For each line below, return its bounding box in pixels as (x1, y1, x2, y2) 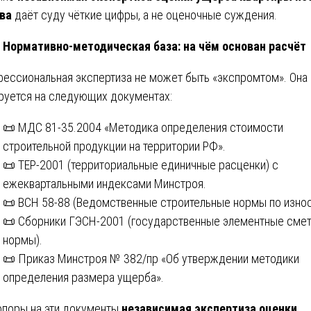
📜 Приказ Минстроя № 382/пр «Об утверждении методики (3, 251, 299, 266)
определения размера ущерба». (3, 269, 164, 285)
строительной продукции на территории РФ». (3, 138, 226, 153)
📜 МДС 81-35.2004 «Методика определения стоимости (3, 119, 283, 135)
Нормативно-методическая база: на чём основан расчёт (3, 38, 306, 53)
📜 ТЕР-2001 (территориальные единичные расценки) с (3, 157, 278, 172)
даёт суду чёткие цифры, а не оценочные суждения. (12, 7, 277, 22)
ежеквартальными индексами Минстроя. (3, 176, 206, 191)
